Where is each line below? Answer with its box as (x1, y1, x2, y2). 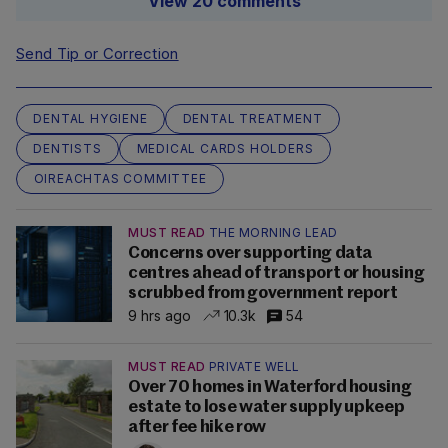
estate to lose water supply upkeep (128, 399, 405, 417)
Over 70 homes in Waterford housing (128, 379, 412, 397)
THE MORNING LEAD (208, 225, 338, 241)
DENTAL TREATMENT (182, 111, 323, 127)
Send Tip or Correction (16, 44, 179, 64)
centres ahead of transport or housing (128, 265, 425, 283)
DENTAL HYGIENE (33, 111, 148, 127)
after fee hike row (128, 419, 266, 437)
